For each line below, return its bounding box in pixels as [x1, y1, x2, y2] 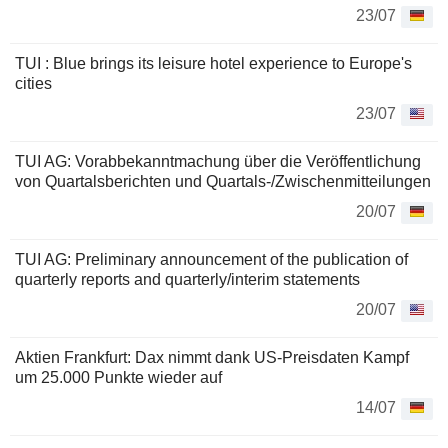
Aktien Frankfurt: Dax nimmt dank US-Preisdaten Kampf [15, 349, 409, 367]
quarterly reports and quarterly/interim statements [15, 271, 360, 289]
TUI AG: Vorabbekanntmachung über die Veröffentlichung [15, 153, 421, 171]
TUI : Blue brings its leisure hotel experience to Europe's [15, 55, 412, 73]
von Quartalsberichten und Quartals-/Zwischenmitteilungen [15, 173, 431, 191]
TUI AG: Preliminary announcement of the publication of [15, 251, 408, 269]
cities [15, 75, 52, 93]
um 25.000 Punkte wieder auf [15, 369, 222, 387]
